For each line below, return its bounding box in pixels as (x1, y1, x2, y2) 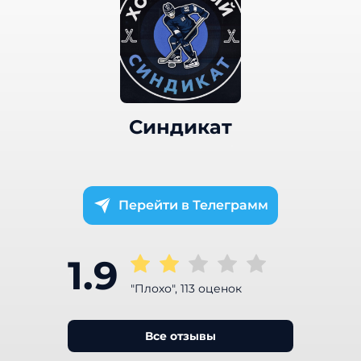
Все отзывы (145, 329, 216, 343)
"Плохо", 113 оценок (131, 281, 242, 296)
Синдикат (129, 115, 232, 139)
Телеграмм (193, 197, 268, 213)
